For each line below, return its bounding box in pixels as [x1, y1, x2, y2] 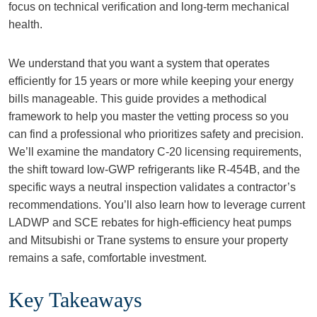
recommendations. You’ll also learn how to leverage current [8, 199, 305, 211]
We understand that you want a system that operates [8, 57, 270, 69]
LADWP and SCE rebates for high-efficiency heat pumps [8, 217, 292, 229]
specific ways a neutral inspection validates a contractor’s [8, 181, 296, 193]
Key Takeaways [8, 288, 142, 311]
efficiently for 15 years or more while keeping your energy [8, 75, 294, 87]
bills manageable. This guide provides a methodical [8, 93, 267, 105]
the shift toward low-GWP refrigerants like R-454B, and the [8, 163, 300, 175]
